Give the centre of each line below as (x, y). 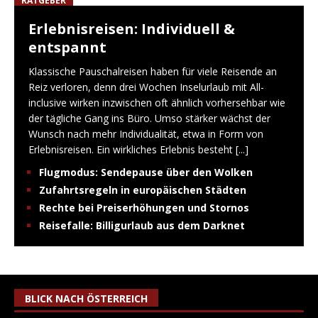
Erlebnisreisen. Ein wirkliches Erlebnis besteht (132, 149)
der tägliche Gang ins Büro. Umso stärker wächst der (149, 118)
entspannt (67, 47)
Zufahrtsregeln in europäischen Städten (143, 190)
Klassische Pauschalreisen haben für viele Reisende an (153, 71)
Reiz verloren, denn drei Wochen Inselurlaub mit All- (146, 87)
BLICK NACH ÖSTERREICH (86, 298)
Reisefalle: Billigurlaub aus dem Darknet (142, 225)
